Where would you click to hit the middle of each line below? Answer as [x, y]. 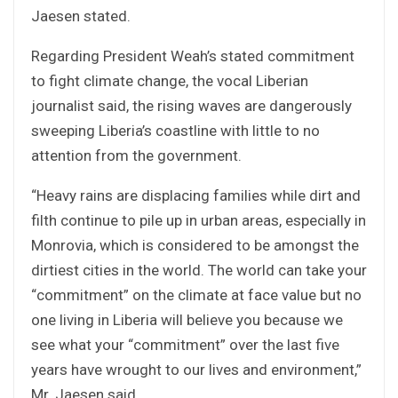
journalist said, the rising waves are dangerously [191, 105]
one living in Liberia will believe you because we [187, 319]
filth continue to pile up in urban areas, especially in [199, 220]
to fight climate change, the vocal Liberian [170, 80]
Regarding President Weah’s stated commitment [193, 56]
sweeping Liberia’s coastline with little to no [175, 130]
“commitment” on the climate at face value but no [196, 295]
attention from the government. [136, 155]
